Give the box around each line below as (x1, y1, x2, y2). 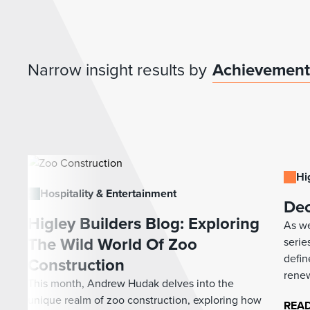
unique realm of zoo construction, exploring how (28, 291, 262, 308)
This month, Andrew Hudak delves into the (28, 275, 234, 291)
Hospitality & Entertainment (40, 185, 176, 201)
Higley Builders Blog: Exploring (28, 210, 259, 236)
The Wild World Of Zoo (28, 231, 197, 257)
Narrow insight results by (28, 57, 207, 82)
